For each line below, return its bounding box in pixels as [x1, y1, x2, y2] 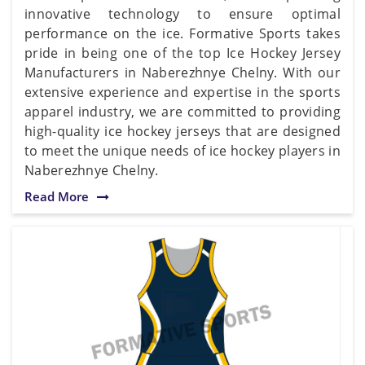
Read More [24, 187, 89, 204]
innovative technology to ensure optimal [24, 4, 341, 23]
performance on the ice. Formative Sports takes [24, 24, 341, 42]
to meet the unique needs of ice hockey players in [24, 141, 341, 160]
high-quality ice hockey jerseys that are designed [24, 121, 341, 140]
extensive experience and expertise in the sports [24, 82, 341, 101]
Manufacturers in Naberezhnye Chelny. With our [24, 63, 341, 81]
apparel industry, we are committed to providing [24, 102, 341, 121]
